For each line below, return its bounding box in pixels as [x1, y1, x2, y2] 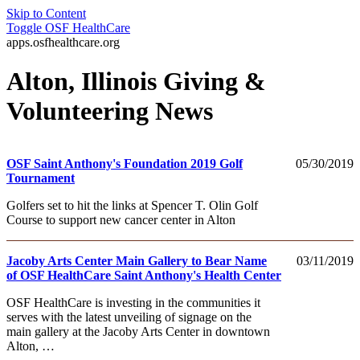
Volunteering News [6, 96, 213, 126]
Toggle [6, 21, 42, 35]
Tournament [6, 170, 75, 185]
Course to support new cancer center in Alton [6, 212, 235, 227]
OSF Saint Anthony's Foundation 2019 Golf [6, 156, 243, 170]
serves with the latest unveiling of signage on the [6, 309, 252, 324]
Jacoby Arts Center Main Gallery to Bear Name [6, 253, 267, 268]
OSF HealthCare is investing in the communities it [6, 295, 260, 309]
